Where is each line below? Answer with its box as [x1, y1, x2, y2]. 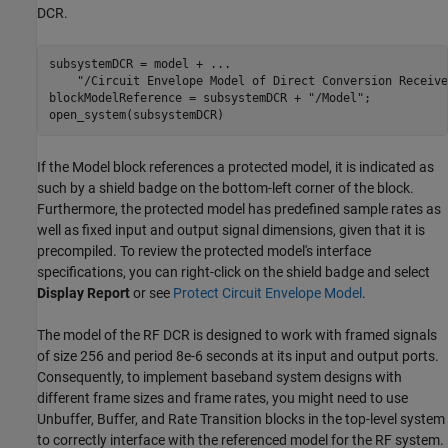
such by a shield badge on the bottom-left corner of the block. [37, 179, 414, 196]
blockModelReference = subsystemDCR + [48, 91, 308, 106]
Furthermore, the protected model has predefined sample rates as [37, 200, 441, 217]
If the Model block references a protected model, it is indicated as [37, 158, 434, 175]
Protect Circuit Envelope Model [173, 284, 362, 301]
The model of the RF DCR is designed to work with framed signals [37, 326, 437, 343]
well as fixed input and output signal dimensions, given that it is [37, 221, 425, 238]
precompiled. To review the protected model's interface [37, 242, 371, 259]
